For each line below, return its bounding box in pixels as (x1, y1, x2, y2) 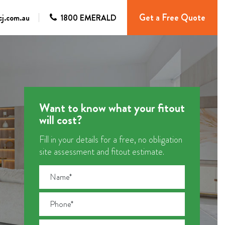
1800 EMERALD (61, 12, 117, 24)
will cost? (39, 111, 82, 129)
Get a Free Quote (139, 11, 205, 24)
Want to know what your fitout (39, 99, 185, 117)
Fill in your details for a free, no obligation (39, 133, 182, 146)
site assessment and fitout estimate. (39, 145, 164, 158)
